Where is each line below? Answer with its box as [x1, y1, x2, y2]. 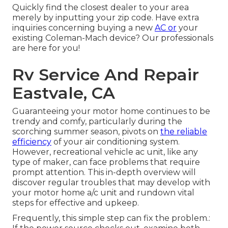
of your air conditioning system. [51, 137, 180, 147]
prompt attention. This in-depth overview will [12, 167, 196, 178]
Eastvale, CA [12, 83, 115, 103]
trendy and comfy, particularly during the [12, 117, 182, 127]
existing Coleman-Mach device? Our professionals [12, 33, 213, 43]
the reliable [160, 127, 207, 137]
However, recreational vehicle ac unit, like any [12, 147, 198, 157]
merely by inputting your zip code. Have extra [12, 13, 199, 23]
